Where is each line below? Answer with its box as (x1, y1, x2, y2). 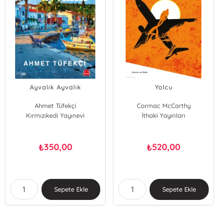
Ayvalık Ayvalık (29, 83, 81, 91)
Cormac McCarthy (136, 102, 191, 109)
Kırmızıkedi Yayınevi (26, 111, 85, 119)
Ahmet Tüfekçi (34, 102, 76, 109)
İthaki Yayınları (142, 111, 186, 119)
